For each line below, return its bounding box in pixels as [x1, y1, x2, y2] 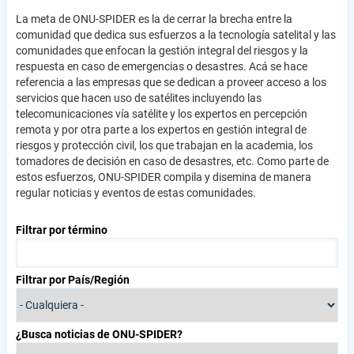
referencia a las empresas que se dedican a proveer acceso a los [16, 76, 326, 88]
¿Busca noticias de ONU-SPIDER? [16, 328, 183, 341]
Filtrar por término [16, 224, 107, 236]
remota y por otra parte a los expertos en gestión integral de [16, 123, 307, 136]
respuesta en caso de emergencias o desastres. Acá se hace [16, 60, 307, 73]
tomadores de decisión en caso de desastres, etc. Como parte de [16, 155, 329, 168]
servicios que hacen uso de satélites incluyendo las [16, 92, 262, 104]
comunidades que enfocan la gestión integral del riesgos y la [16, 44, 308, 57]
